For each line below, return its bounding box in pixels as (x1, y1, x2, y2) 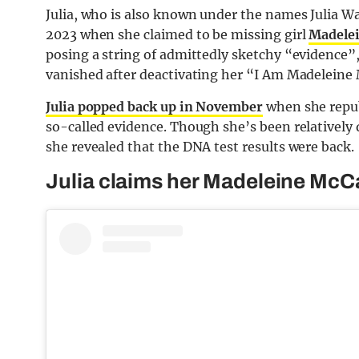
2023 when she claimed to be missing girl (46, 26, 309, 43)
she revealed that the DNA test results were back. (46, 139, 354, 155)
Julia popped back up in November (46, 99, 263, 115)
